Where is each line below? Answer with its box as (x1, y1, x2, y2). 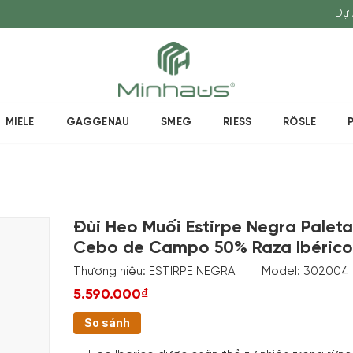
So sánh (84, 316, 130, 329)
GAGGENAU (65, 117, 130, 128)
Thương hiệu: (72, 266, 149, 278)
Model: (261, 266, 303, 278)
